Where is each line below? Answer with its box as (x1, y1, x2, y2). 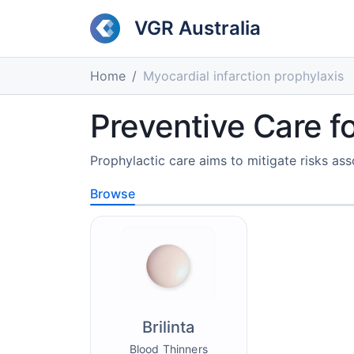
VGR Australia (134, 17, 261, 40)
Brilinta (142, 318, 195, 337)
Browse (90, 186, 135, 201)
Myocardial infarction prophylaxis (143, 68, 344, 84)
